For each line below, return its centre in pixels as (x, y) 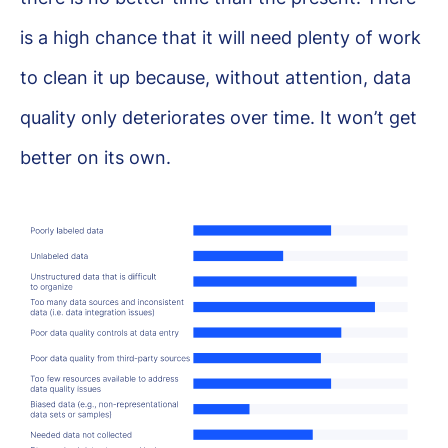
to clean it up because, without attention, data (215, 77)
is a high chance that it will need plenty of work (220, 37)
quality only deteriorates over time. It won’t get (218, 117)
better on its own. (95, 157)
